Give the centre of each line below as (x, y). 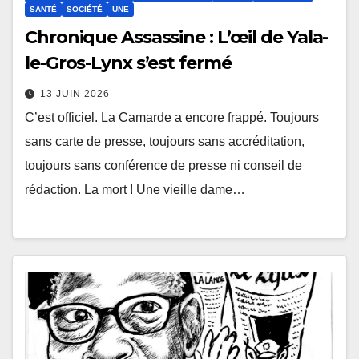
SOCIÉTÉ (85, 9)
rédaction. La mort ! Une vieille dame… (135, 189)
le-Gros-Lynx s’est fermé (128, 63)
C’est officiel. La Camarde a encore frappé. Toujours (172, 117)
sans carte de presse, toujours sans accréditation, (165, 141)
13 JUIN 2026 (75, 93)
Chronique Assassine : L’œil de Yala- (177, 37)
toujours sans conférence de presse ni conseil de (163, 165)
